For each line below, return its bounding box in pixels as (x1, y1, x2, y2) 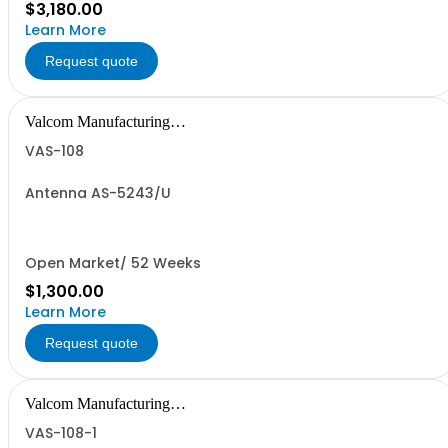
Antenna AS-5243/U (25, 183, 171, 203)
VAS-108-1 (25, 423, 97, 443)
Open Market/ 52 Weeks (25, 253, 201, 273)
